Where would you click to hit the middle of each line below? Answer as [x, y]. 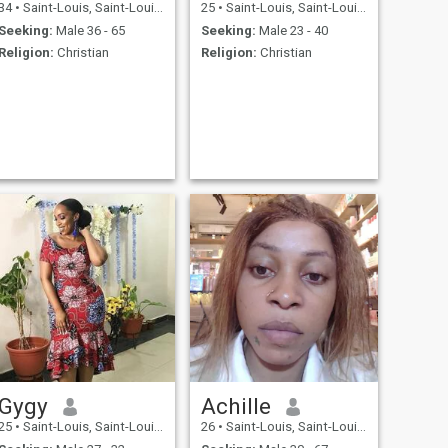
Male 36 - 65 [88, 30]
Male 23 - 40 [291, 30]
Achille [235, 406]
